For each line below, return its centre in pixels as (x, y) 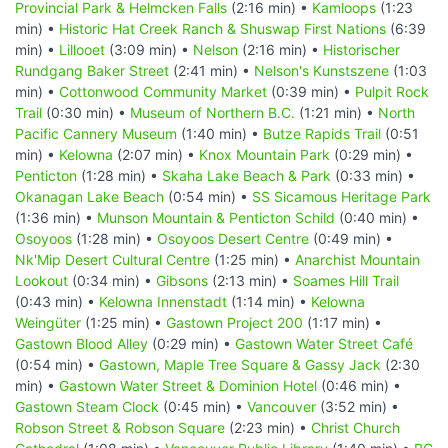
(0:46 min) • (359, 385)
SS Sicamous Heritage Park (341, 196)
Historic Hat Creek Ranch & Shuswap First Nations (222, 28)
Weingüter (48, 322)
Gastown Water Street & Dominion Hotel (188, 385)
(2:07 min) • (156, 154)
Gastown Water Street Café (324, 343)
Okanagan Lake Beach (89, 196)
